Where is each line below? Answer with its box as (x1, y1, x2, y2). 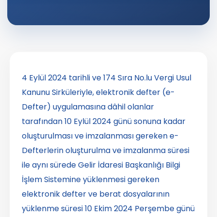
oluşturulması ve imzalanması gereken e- (22, 130, 179, 142)
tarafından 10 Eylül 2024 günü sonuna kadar (22, 116, 186, 127)
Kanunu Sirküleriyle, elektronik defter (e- (22, 87, 175, 98)
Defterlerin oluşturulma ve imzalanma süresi (22, 145, 189, 156)
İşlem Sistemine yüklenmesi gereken (22, 174, 159, 186)
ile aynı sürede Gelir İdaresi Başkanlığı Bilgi (22, 159, 180, 171)
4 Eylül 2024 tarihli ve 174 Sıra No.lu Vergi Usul (22, 72, 191, 84)
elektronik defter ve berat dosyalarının (22, 188, 170, 200)
